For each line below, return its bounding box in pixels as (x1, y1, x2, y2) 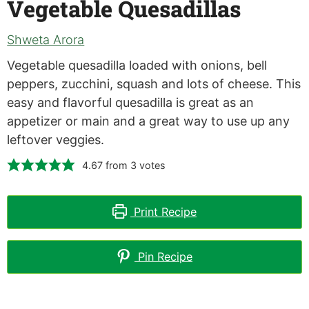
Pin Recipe (134, 249, 193, 263)
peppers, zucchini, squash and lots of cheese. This (7, 76, 301, 91)
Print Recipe (130, 204, 197, 219)
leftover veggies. (7, 132, 105, 147)
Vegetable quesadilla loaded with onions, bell (7, 57, 268, 72)
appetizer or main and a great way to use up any (7, 113, 290, 128)
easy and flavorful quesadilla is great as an (7, 94, 255, 110)
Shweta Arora (7, 32, 85, 47)
